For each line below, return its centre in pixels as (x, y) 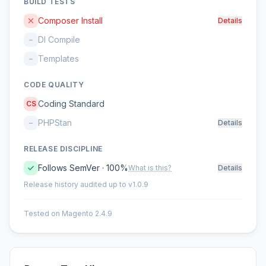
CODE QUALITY (54, 85)
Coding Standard (71, 104)
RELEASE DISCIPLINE (63, 149)
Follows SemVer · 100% (83, 168)
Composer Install (70, 20)
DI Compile (59, 39)
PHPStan (55, 123)
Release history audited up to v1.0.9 (86, 184)
